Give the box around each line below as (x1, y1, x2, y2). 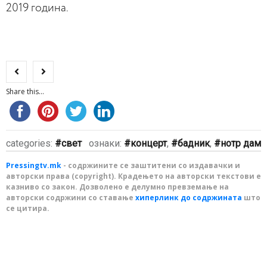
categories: (6, 138, 55, 149)
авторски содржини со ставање (6, 193, 135, 203)
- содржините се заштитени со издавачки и (61, 160, 240, 170)
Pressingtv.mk (6, 160, 61, 170)
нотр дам (221, 138, 261, 149)
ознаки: (89, 138, 124, 149)
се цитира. (6, 203, 49, 213)
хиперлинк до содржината (135, 193, 242, 203)
